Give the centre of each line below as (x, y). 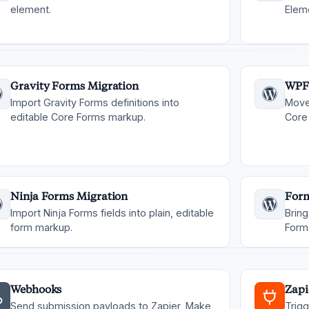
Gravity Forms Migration (75, 86)
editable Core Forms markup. (78, 117)
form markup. (41, 227)
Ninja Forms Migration (69, 196)
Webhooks (36, 289)
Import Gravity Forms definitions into (95, 102)
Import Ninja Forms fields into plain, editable (112, 213)
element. (31, 9)
